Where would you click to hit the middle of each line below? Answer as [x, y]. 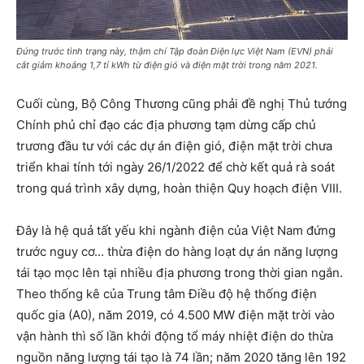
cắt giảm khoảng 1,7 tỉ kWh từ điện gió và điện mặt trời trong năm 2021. [167, 65]
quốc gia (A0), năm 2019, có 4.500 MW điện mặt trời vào [175, 314]
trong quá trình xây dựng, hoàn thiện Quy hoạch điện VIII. [179, 188]
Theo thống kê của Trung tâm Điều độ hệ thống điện [167, 293]
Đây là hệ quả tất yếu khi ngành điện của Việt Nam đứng [176, 230]
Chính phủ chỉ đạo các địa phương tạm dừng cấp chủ [166, 124]
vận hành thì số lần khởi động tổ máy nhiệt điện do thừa [175, 336]
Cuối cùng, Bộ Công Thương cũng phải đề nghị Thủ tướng [182, 103]
